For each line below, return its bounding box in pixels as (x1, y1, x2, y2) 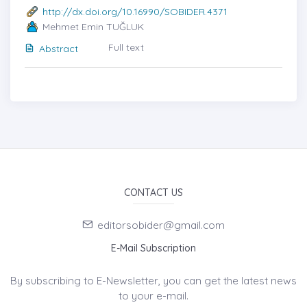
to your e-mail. (119, 289, 188, 303)
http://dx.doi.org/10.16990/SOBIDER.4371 (42, 5, 228, 18)
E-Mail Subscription (111, 242, 196, 255)
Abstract (39, 42, 78, 55)
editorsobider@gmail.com (97, 219, 225, 232)
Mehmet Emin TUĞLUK (42, 21, 144, 33)
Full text (108, 41, 144, 53)
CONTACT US (124, 186, 183, 199)
